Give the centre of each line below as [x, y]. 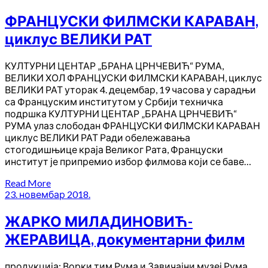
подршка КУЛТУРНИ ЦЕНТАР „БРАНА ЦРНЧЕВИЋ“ [121, 113]
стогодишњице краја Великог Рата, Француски [114, 149]
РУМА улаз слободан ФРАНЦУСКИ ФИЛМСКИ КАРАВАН [133, 125]
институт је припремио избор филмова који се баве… [128, 161]
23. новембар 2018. [48, 194]
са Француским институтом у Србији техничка [114, 101]
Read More [28, 182]
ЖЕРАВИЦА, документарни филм [125, 239]
